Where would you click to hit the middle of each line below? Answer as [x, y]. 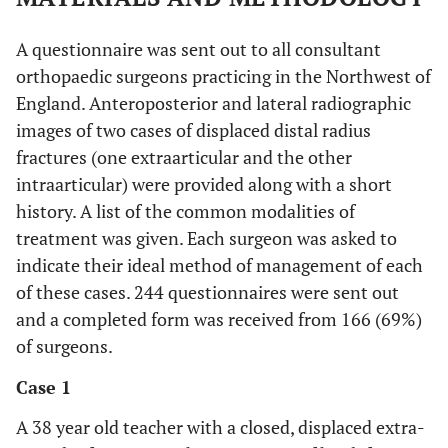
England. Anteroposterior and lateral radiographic [213, 103]
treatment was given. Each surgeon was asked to [206, 238]
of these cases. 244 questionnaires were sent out [207, 292]
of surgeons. [64, 346]
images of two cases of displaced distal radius [193, 130]
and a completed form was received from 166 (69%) [219, 319]
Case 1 [43, 387]
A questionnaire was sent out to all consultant [198, 49]
